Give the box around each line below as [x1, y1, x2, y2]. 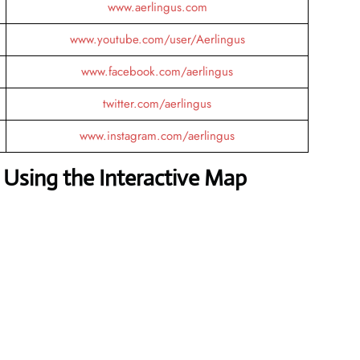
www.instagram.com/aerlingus [80, 126, 235, 145]
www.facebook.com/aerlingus [81, 62, 233, 80]
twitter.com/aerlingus [103, 94, 211, 112]
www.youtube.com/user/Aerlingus [69, 30, 245, 48]
